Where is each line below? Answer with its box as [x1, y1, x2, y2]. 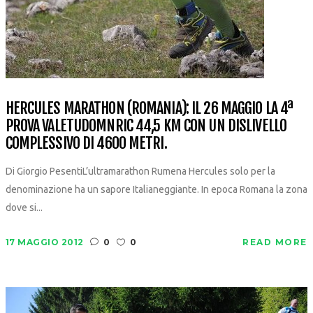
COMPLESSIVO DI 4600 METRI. [5, 133, 167, 152]
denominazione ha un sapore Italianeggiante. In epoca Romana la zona [5, 184, 307, 195]
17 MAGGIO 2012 [5, 237, 84, 247]
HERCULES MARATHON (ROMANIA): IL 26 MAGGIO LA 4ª [5, 99, 293, 117]
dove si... [5, 202, 43, 213]
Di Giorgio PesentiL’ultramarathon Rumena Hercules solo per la [5, 166, 275, 177]
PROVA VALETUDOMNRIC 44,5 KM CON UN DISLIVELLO [5, 116, 287, 135]
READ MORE [242, 237, 307, 247]
